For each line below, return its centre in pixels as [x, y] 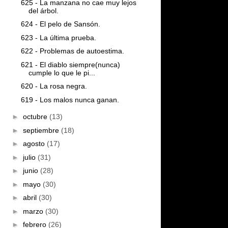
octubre [36, 117]
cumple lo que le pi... [62, 73]
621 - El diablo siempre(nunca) [70, 64]
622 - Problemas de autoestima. [72, 51]
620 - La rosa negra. [54, 86]
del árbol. [43, 10]
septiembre [42, 130]
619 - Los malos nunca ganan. [70, 99]
